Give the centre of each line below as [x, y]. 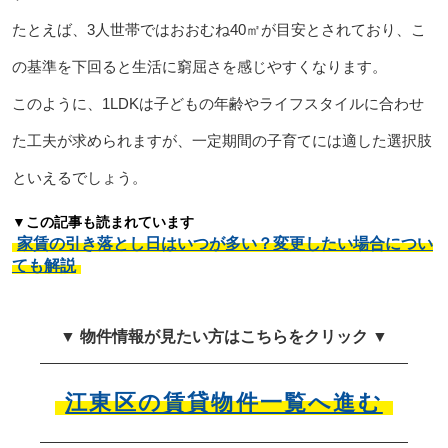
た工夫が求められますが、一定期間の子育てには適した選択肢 [221, 141]
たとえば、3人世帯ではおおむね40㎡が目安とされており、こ [218, 30]
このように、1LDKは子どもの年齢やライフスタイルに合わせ [217, 104]
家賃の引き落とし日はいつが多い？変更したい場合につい [224, 244]
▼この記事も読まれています [102, 222]
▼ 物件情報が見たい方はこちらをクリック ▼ [224, 337]
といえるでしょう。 [79, 178]
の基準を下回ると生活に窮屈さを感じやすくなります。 [199, 67]
